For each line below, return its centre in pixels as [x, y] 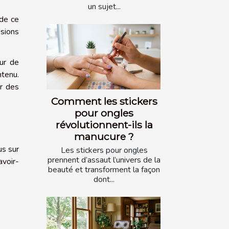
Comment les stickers [104, 101]
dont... [104, 179]
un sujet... [104, 7]
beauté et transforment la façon [104, 169]
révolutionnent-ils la [104, 124]
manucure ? [104, 136]
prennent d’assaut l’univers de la [104, 160]
